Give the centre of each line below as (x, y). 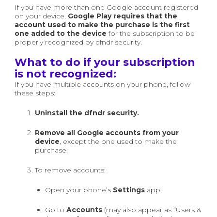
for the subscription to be (151, 33)
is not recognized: (65, 74)
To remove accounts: (70, 170)
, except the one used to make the (118, 141)
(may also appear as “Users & (152, 210)
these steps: (35, 93)
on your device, (41, 16)
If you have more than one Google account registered (106, 7)
